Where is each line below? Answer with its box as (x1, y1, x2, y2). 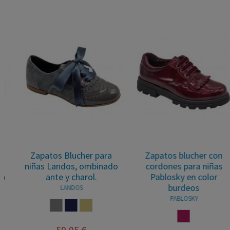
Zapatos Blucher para (23, 149, 105, 161)
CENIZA (48, 199, 75, 210)
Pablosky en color (143, 171, 210, 183)
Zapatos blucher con (138, 149, 215, 161)
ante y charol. (38, 171, 90, 183)
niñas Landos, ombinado (17, 160, 111, 172)
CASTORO (78, 199, 113, 210)
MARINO (63, 199, 93, 210)
